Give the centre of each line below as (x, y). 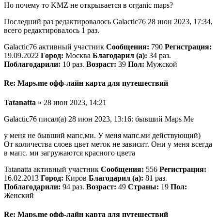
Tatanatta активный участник (52, 169)
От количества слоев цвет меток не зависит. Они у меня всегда (108, 144)
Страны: (143, 186)
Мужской (161, 64)
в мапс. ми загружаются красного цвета (70, 153)
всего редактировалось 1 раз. (52, 30)
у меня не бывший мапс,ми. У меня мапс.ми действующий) (102, 135)
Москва (78, 55)
